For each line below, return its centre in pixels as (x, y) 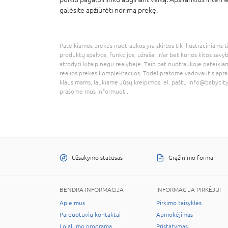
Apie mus (72, 203)
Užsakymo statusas (97, 158)
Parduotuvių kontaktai (90, 215)
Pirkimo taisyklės (179, 203)
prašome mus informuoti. (94, 91)
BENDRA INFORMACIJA (92, 190)
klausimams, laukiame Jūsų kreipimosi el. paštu (124, 82)
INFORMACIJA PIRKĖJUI (189, 190)
